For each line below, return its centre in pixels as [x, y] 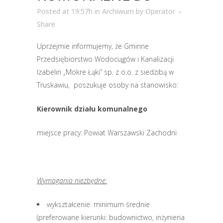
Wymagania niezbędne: [72, 180]
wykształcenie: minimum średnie [98, 204]
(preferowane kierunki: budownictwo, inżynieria [111, 217]
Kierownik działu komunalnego [92, 109]
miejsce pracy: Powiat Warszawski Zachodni [107, 133]
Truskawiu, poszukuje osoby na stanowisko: [108, 85]
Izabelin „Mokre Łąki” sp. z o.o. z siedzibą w [105, 72]
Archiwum [118, 11]
